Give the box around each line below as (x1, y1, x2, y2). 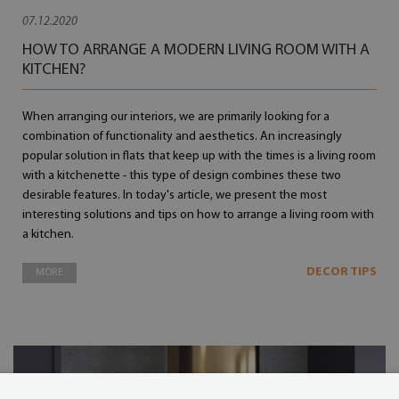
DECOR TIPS (305, 265, 377, 279)
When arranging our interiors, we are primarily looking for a (22, 110, 330, 124)
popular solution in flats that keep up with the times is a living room (22, 150, 377, 163)
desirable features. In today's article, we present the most (22, 189, 328, 202)
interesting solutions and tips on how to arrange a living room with (22, 208, 375, 222)
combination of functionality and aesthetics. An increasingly (22, 130, 343, 143)
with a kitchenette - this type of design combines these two (22, 169, 342, 183)
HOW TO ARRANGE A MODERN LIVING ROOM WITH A (22, 42, 370, 59)
